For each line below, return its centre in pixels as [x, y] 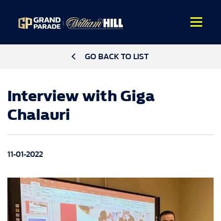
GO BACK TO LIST [117, 56]
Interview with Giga [81, 96]
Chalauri [39, 115]
